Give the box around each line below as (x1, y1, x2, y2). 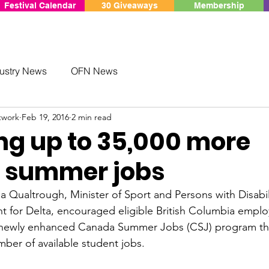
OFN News (71, 65, 118, 77)
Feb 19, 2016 (22, 111, 69, 122)
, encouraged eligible (51, 204, 156, 217)
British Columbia (156, 204, 235, 217)
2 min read (71, 111, 112, 122)
